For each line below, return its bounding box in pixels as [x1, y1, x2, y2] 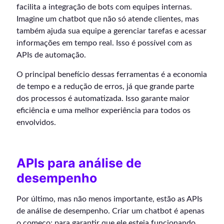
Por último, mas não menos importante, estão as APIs [16, 195, 202, 203]
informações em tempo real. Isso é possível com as [16, 39, 192, 47]
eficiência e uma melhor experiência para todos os [16, 106, 190, 115]
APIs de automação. [16, 51, 86, 59]
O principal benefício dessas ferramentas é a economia [16, 70, 207, 79]
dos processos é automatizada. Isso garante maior [16, 94, 189, 103]
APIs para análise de [16, 155, 141, 171]
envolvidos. [16, 118, 56, 127]
